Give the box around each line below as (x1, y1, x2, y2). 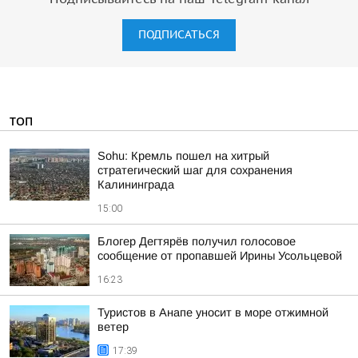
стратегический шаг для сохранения (97, 164, 292, 177)
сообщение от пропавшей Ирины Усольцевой (97, 249, 342, 262)
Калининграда (97, 178, 174, 191)
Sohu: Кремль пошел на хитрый (97, 149, 269, 162)
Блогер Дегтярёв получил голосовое (97, 235, 296, 248)
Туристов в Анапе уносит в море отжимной (97, 306, 328, 319)
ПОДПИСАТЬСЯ (138, 28, 220, 42)
